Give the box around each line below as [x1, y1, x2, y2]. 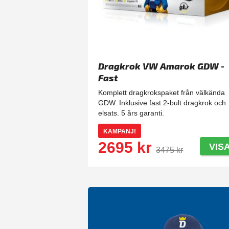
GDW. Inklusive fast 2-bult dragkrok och [98, 98, 226, 107]
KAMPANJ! [103, 127, 136, 135]
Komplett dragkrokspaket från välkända [98, 88, 225, 97]
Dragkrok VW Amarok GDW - [98, 60, 225, 72]
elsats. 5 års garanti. [98, 108, 165, 117]
